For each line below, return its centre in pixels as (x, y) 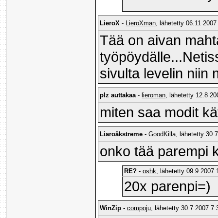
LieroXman (141, 23)
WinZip (111, 208)
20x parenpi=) (168, 186)
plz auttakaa (118, 95)
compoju (139, 208)
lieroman (154, 95)
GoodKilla (162, 134)
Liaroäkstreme (121, 134)
